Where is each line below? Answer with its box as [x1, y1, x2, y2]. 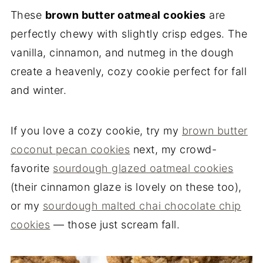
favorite [10, 162, 53, 174]
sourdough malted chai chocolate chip [42, 200, 241, 212]
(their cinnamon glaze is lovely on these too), [10, 181, 242, 193]
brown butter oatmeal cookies [45, 9, 206, 21]
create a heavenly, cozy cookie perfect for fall [10, 65, 247, 77]
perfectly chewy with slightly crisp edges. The [10, 28, 248, 40]
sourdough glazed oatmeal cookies [53, 162, 234, 174]
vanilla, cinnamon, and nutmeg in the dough [10, 46, 234, 59]
